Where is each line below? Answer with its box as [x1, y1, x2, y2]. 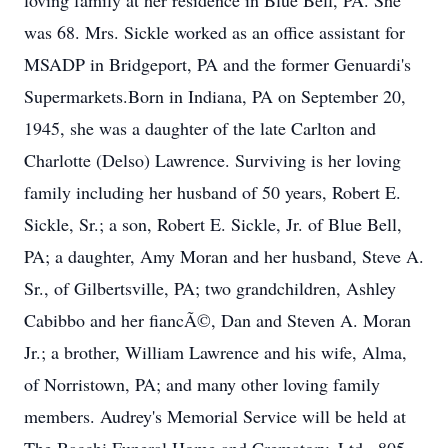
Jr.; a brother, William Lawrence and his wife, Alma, [24, 340, 407, 364]
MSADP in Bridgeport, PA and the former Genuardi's [24, 52, 411, 76]
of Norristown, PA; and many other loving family [24, 372, 380, 396]
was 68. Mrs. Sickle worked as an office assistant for [24, 20, 405, 44]
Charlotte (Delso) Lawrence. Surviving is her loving [24, 148, 401, 172]
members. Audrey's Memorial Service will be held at [24, 404, 406, 428]
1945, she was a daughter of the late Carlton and [24, 116, 376, 140]
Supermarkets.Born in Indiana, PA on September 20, [24, 84, 406, 108]
